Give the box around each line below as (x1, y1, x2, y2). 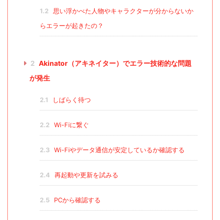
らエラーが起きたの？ (39, 22, 104, 30)
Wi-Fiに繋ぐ (52, 121, 89, 129)
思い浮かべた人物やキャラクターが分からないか (51, 7, 193, 15)
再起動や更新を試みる (52, 171, 118, 179)
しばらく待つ (50, 96, 91, 104)
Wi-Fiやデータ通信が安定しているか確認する (52, 146, 185, 154)
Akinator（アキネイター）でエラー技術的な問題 (37, 59, 192, 68)
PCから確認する (52, 196, 101, 204)
